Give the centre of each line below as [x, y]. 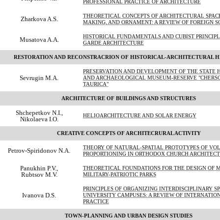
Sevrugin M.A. [39, 78]
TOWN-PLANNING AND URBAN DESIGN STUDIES [129, 216]
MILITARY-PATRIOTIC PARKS [119, 174]
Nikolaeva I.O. [39, 119]
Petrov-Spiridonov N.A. [39, 150]
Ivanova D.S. [39, 195]
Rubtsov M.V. [39, 174]
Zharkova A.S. [39, 19]
